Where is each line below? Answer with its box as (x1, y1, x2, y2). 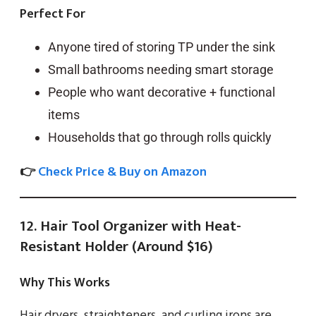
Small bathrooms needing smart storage (48, 61, 274, 77)
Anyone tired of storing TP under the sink (48, 39, 275, 54)
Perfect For (20, 3, 85, 25)
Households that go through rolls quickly (48, 129, 272, 145)
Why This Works (20, 272, 110, 293)
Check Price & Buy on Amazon (38, 162, 207, 183)
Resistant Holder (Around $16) (20, 233, 213, 259)
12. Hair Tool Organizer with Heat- (20, 213, 241, 238)
